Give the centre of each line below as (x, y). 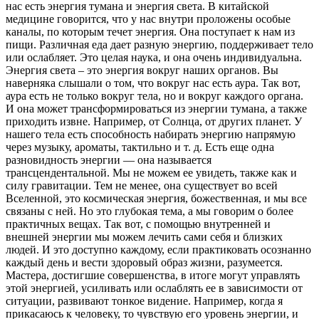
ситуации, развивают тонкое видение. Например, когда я (144, 300)
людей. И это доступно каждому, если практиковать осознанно (158, 249)
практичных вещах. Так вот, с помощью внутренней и (138, 224)
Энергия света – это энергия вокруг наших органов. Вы (142, 70)
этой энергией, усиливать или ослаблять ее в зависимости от (154, 288)
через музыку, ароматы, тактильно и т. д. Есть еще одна (140, 147)
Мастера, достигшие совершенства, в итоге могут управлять (153, 275)
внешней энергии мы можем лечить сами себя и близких (144, 236)
